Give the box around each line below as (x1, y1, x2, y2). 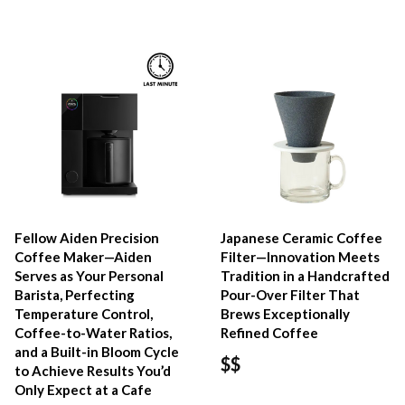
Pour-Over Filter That (221, 286, 361, 303)
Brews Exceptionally (221, 305, 351, 322)
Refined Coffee (221, 324, 319, 341)
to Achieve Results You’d (14, 362, 171, 379)
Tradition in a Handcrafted (221, 267, 391, 284)
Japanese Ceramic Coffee (221, 229, 383, 246)
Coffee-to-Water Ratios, (14, 324, 172, 341)
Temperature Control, (14, 305, 153, 322)
